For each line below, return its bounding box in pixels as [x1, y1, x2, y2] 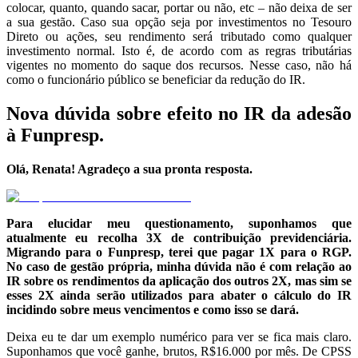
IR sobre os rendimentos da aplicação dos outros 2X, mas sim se [6, 273, 352, 288]
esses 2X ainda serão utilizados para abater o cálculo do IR [6, 288, 352, 302]
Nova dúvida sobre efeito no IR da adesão [6, 102, 352, 124]
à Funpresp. [6, 124, 104, 145]
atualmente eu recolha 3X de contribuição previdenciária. [6, 230, 352, 245]
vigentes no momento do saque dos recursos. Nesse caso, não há [6, 58, 352, 73]
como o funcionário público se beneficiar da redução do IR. [6, 73, 305, 87]
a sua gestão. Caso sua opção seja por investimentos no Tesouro [6, 15, 352, 30]
